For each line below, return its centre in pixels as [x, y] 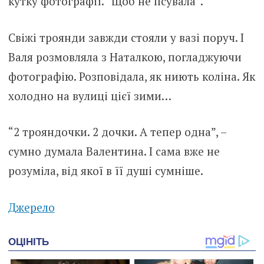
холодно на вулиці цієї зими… [90, 95]
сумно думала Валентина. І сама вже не [114, 151]
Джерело [31, 207]
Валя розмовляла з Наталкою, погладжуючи [125, 57]
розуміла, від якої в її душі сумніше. [105, 171]
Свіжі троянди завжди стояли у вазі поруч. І [126, 37]
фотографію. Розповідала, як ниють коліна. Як [131, 76]
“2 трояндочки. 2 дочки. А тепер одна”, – [117, 132]
